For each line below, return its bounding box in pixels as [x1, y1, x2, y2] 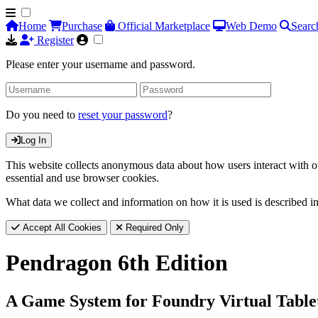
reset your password [78, 109, 168, 121]
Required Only [123, 222, 184, 233]
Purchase [62, 20, 102, 32]
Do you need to [6, 109, 78, 121]
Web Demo [226, 20, 277, 32]
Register [34, 34, 74, 46]
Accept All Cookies [20, 222, 102, 233]
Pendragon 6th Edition [6, 250, 228, 276]
